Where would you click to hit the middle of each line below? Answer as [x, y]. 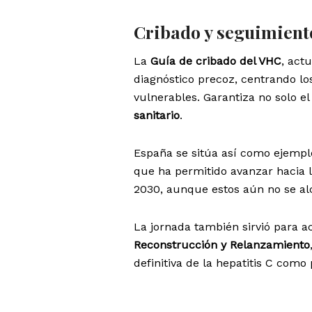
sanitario [157, 116]
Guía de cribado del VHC [216, 61]
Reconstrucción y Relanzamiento [222, 245]
